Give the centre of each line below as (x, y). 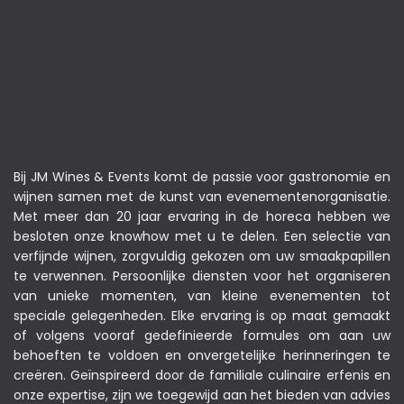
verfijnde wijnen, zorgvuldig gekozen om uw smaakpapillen (202, 257)
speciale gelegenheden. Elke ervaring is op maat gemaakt (202, 316)
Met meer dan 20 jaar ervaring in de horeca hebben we (202, 217)
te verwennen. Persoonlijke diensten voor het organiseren (202, 276)
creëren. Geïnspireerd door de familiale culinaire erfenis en (202, 376)
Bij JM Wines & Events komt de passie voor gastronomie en (202, 177)
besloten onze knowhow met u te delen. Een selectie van (202, 237)
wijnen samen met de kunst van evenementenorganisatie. (202, 197)
